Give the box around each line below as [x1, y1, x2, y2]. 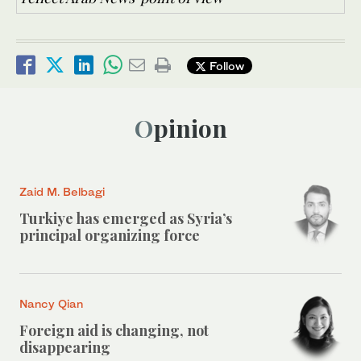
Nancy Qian [19, 297, 83, 311]
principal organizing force [19, 226, 200, 246]
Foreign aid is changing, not [19, 321, 209, 341]
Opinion [152, 112, 227, 145]
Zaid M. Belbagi [19, 185, 105, 199]
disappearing [19, 338, 110, 358]
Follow [206, 58, 244, 73]
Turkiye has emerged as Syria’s [19, 209, 232, 229]
